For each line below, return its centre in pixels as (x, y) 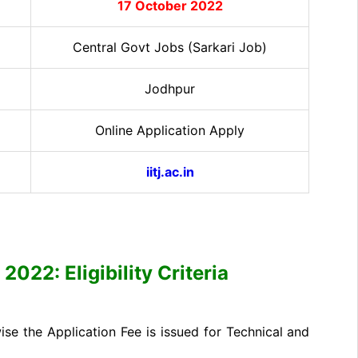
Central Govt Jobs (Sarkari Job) (170, 47)
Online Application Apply (170, 130)
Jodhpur (170, 88)
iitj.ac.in (170, 171)
